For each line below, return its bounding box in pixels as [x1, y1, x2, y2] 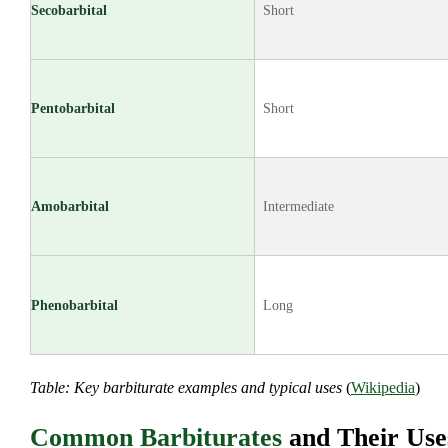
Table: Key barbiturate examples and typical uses [30, 378, 342, 396]
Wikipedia [351, 378, 415, 396]
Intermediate [263, 197, 334, 214]
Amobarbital [31, 197, 109, 214]
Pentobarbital [31, 99, 115, 116]
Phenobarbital [31, 296, 118, 313]
